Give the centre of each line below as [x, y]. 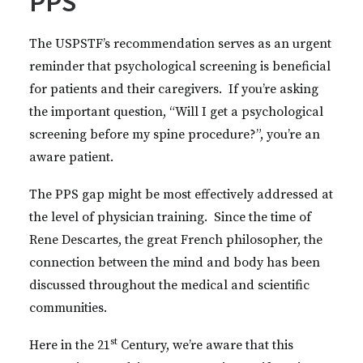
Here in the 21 [70, 345]
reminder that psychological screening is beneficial [180, 66]
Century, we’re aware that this [205, 345]
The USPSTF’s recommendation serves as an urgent [180, 44]
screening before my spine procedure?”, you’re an [175, 135]
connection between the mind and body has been [175, 263]
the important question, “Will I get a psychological [176, 112]
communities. [68, 308]
